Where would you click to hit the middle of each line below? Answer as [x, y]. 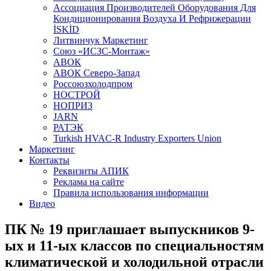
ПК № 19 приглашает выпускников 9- [130, 229]
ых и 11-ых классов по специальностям [134, 245]
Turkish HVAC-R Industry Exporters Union [137, 138]
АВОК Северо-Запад [96, 73]
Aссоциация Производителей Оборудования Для [155, 8]
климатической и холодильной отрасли [134, 262]
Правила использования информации [131, 193]
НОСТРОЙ [77, 95]
